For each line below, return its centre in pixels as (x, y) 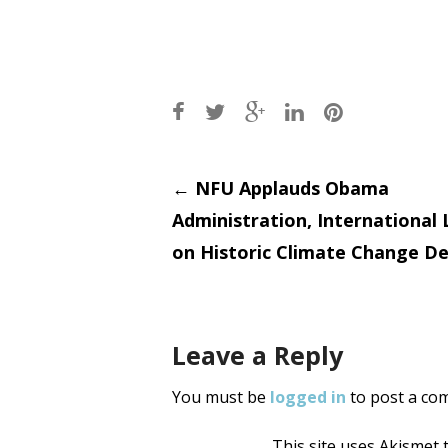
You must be (221, 397)
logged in (308, 397)
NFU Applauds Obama (289, 188)
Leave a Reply (257, 355)
